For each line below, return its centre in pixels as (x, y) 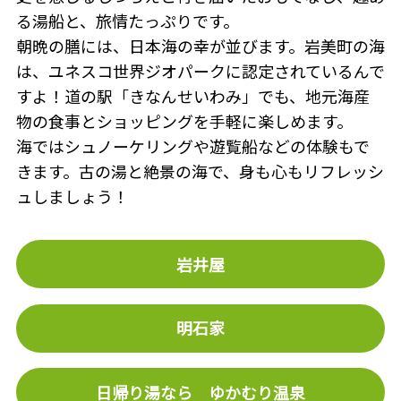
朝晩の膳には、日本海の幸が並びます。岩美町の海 (200, 45)
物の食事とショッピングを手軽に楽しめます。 (184, 120)
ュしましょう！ (72, 196)
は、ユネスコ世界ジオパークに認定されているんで (200, 70)
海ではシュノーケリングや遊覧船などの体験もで (192, 145)
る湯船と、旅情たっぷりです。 (127, 20)
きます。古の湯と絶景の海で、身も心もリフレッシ (200, 171)
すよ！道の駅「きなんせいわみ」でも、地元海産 (192, 95)
